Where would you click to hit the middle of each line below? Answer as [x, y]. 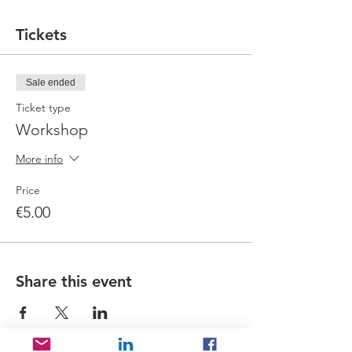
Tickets [41, 35]
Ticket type [43, 108]
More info [39, 159]
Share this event [74, 281]
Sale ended [51, 82]
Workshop [52, 130]
